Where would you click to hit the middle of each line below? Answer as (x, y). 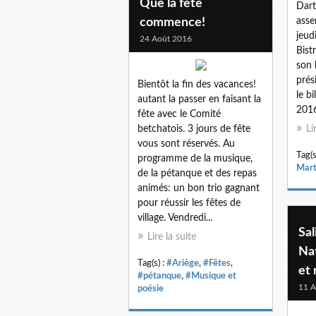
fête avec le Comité (179, 114)
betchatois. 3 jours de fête (194, 129)
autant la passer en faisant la (199, 99)
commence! (172, 22)
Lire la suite (172, 237)
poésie (151, 288)
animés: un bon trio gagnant (199, 188)
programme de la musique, (195, 158)
